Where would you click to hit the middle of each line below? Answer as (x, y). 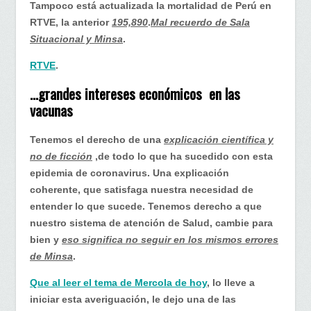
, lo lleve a (231, 282)
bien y (46, 239)
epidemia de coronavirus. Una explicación (129, 173)
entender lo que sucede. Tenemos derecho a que (146, 206)
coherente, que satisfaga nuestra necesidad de (142, 189)
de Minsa (51, 256)
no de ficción (61, 156)
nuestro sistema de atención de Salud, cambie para (151, 222)
